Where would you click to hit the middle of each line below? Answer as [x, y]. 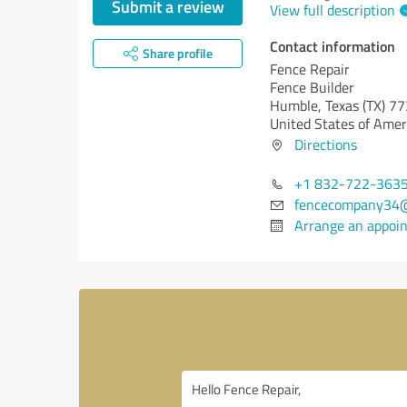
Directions [326, 144]
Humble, [298, 105]
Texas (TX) [355, 105]
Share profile [177, 53]
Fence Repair [310, 69]
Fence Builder [312, 87]
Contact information [333, 46]
